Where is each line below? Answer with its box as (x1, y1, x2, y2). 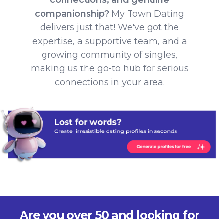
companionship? (35, 8, 109, 19)
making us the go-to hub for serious (30, 63, 189, 74)
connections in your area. (54, 76, 165, 88)
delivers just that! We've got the (40, 22, 179, 33)
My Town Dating (109, 8, 184, 19)
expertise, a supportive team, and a (32, 35, 187, 46)
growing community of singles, (42, 49, 177, 60)
